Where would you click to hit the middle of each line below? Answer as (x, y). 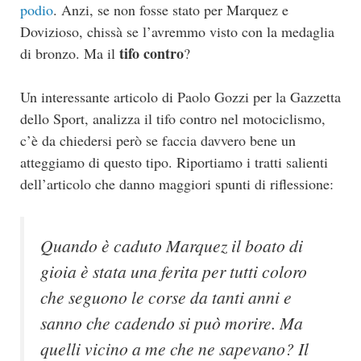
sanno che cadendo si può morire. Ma (172, 323)
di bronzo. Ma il (70, 54)
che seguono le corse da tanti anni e (166, 297)
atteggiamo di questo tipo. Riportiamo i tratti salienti (174, 162)
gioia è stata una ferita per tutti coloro (174, 272)
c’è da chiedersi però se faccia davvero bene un (158, 141)
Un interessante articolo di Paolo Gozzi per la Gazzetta (180, 97)
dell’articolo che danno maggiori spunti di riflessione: (177, 184)
